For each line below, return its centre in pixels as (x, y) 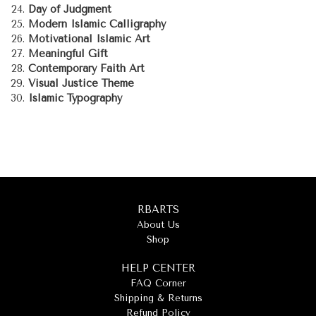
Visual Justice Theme (81, 84)
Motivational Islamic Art (89, 39)
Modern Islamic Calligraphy (97, 24)
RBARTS (158, 210)
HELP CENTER (158, 268)
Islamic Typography (75, 98)
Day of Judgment (70, 10)
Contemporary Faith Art (86, 69)
